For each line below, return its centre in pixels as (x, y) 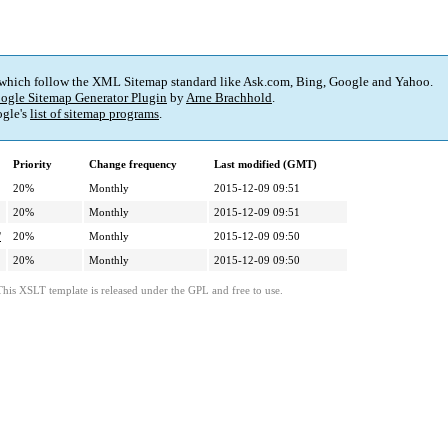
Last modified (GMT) (265, 164)
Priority (32, 164)
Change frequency (133, 164)
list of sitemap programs (94, 114)
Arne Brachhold (229, 98)
